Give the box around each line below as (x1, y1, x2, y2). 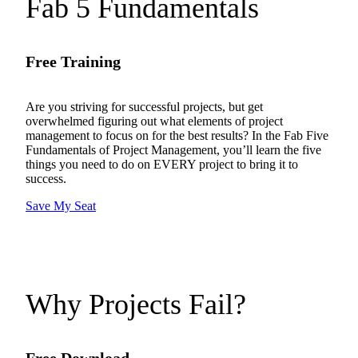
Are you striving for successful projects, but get (26, 99, 263, 113)
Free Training (26, 52, 121, 70)
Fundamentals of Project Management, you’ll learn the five (26, 142, 321, 157)
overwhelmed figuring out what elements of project (26, 113, 283, 128)
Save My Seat (26, 198, 96, 213)
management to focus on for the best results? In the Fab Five (26, 128, 328, 142)
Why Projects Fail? (26, 288, 246, 320)
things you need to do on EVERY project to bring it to (26, 157, 298, 171)
